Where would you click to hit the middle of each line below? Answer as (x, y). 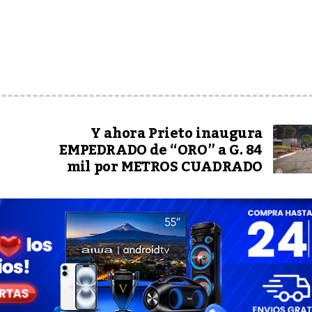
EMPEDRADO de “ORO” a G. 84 (161, 150)
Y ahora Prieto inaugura (177, 133)
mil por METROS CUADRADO (165, 167)
